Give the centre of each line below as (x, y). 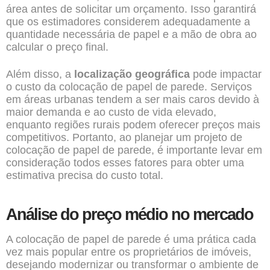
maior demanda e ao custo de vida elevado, (111, 112)
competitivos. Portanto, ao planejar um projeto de (124, 137)
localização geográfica (132, 74)
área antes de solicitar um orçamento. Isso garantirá (131, 9)
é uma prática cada (209, 239)
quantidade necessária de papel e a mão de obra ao (131, 34)
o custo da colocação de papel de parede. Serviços (129, 87)
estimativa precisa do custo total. (85, 175)
